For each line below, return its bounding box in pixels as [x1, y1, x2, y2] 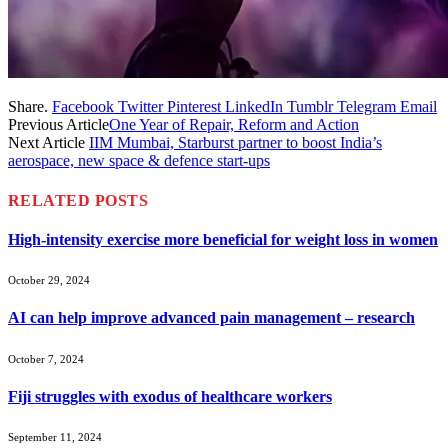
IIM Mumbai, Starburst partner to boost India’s [89, 134, 382, 152]
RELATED [8, 191, 95, 209]
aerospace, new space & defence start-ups [8, 152, 270, 170]
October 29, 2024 [8, 274, 90, 287]
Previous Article [8, 116, 109, 134]
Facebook [52, 98, 114, 116]
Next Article [8, 134, 89, 152]
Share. [8, 98, 48, 116]
